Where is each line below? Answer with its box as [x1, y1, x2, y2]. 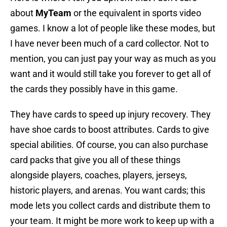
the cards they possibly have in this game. [10, 84, 178, 95]
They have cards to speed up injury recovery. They [10, 109, 211, 120]
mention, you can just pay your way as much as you [10, 53, 216, 64]
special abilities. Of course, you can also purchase [10, 139, 208, 150]
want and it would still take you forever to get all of [10, 68, 211, 80]
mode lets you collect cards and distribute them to [10, 200, 210, 211]
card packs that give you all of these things [10, 155, 180, 166]
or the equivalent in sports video [73, 8, 201, 19]
